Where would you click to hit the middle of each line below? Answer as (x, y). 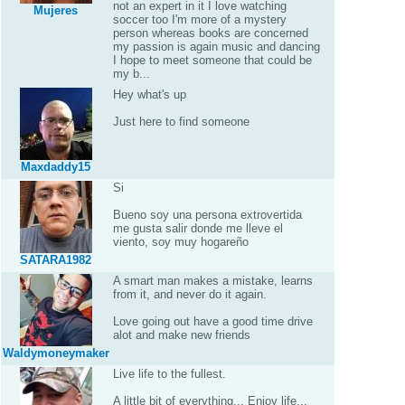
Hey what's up (149, 94)
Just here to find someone (181, 122)
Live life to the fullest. (169, 374)
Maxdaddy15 (56, 167)
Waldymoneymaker (56, 353)
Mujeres (56, 10)
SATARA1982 (56, 260)
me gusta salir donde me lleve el (198, 228)
